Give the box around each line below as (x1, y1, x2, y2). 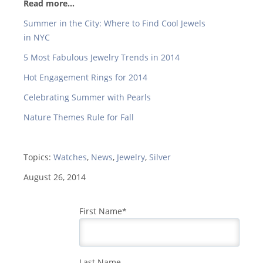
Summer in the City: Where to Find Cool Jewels (23, 18, 205, 29)
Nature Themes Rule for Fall (23, 112, 134, 123)
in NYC (23, 32, 50, 43)
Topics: (23, 151, 53, 163)
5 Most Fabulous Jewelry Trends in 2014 (23, 52, 180, 63)
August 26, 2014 (23, 171, 86, 183)
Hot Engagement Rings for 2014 (23, 72, 147, 83)
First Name (79, 205, 122, 217)
